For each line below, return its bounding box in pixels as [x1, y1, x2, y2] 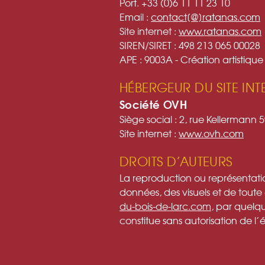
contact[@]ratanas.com [151, 9, 260, 24]
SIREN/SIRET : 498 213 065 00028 [119, 37, 260, 52]
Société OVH [119, 95, 187, 112]
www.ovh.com [179, 125, 244, 140]
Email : [119, 9, 151, 24]
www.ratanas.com [179, 23, 261, 38]
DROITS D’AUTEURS [119, 151, 232, 170]
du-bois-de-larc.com [119, 198, 211, 213]
